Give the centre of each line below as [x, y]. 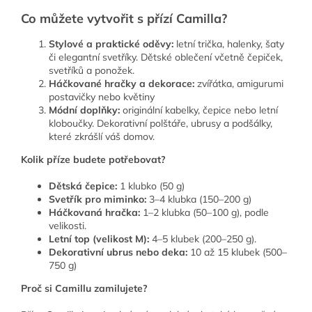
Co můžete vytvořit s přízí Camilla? [124, 19]
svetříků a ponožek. [94, 71]
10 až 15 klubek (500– [237, 252]
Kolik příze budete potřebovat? [93, 160]
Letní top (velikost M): [99, 239]
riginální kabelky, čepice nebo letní [203, 110]
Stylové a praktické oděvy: [112, 44]
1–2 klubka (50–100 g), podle [204, 213]
